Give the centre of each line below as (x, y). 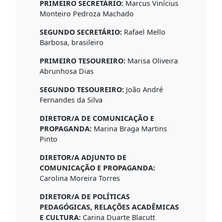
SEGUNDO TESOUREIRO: (82, 89)
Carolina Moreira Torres (80, 178)
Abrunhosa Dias (67, 71)
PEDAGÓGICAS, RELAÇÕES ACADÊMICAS (109, 207)
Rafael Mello (144, 32)
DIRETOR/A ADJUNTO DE (83, 157)
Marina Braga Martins (129, 128)
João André (143, 89)
